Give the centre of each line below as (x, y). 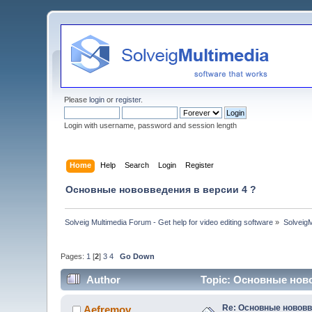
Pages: (74, 257)
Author (103, 279)
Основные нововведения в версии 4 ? (161, 189)
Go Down (138, 257)
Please (77, 100)
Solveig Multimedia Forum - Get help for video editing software (169, 222)
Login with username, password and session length (151, 125)
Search (136, 165)
